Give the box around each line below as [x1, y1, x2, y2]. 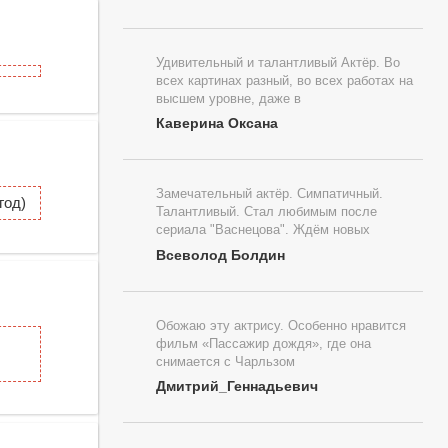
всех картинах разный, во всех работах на [156, 73, 413, 88]
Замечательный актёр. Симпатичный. [156, 187, 383, 202]
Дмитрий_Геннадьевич [156, 378, 318, 395]
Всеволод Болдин [156, 246, 285, 263]
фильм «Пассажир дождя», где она [156, 336, 371, 351]
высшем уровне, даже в [156, 91, 301, 106]
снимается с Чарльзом [156, 354, 295, 369]
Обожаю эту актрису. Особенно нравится [156, 318, 406, 333]
